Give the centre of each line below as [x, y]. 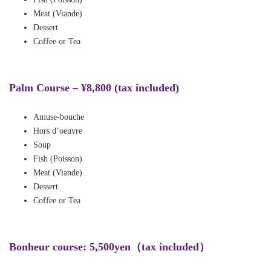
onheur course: [53, 247]
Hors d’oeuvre [58, 131]
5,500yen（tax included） [150, 247]
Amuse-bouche [59, 117]
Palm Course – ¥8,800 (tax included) [94, 87]
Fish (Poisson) [58, 159]
